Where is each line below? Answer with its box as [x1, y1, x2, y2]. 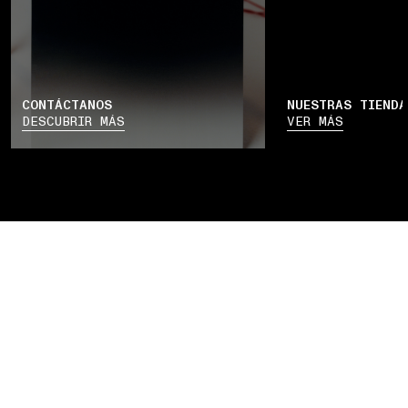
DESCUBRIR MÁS [22, 112, 125, 130]
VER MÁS [286, 112, 343, 130]
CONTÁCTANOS [22, 96, 112, 114]
